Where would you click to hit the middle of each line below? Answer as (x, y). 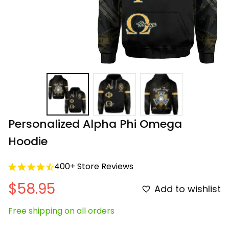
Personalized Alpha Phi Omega (95, 124)
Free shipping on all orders (61, 211)
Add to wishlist (188, 189)
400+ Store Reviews (94, 167)
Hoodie (28, 142)
